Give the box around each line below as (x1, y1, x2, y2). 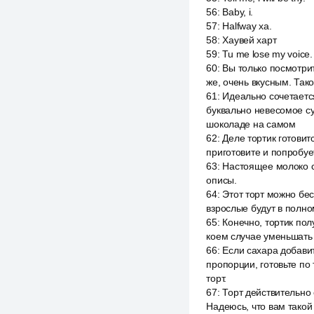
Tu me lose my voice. (222, 48, 313, 60)
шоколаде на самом (206, 118, 296, 130)
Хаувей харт (222, 34, 277, 46)
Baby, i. (222, 6, 254, 18)
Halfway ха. (222, 20, 272, 32)
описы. (206, 175, 237, 186)
